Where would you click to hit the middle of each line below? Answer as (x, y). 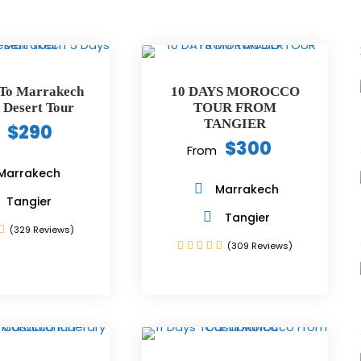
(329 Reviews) (41, 230)
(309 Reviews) (260, 246)
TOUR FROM (235, 108)
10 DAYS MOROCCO (235, 91)
